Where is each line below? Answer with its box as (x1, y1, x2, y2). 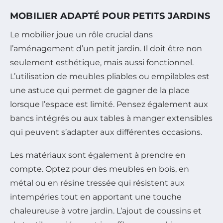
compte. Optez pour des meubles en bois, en (10, 164, 189, 174)
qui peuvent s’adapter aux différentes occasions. (10, 127, 202, 137)
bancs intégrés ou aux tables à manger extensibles (10, 113, 213, 123)
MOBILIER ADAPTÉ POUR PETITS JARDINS (10, 10, 210, 22)
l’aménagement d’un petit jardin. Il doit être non (10, 44, 202, 54)
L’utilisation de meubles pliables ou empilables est (10, 72, 210, 82)
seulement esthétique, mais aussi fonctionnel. (10, 58, 194, 68)
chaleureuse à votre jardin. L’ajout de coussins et (10, 206, 202, 216)
